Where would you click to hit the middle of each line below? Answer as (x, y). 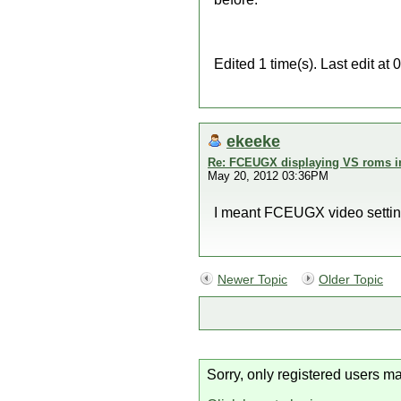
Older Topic (351, 280)
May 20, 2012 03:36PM (268, 176)
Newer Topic (252, 280)
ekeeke (253, 141)
